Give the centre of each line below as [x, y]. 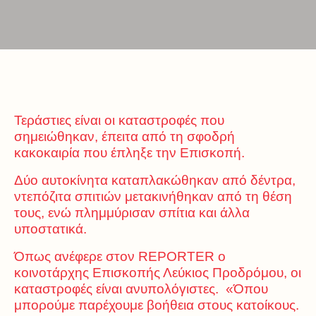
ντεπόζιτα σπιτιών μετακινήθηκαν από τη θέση [153, 196]
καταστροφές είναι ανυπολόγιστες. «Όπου [141, 289]
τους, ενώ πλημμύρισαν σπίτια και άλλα [132, 213]
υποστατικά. [50, 229]
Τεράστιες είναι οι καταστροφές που [119, 120]
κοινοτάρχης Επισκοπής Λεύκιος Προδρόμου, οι [158, 273]
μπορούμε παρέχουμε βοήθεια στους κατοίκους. [157, 305]
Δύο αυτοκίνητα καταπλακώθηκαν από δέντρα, [155, 180]
